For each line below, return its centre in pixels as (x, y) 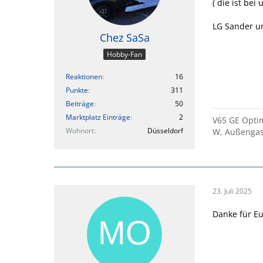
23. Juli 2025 (232, 191)
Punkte (77, 90)
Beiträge (80, 104)
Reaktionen (84, 77)
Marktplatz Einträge (98, 117)
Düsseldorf (165, 131)
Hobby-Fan (124, 54)
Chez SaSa (124, 38)
